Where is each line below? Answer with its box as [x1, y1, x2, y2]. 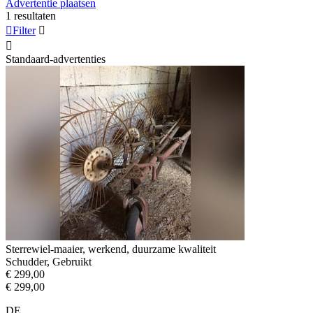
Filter [13, 24, 36, 36]
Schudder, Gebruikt [6, 255, 92, 268]
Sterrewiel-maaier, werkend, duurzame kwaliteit [6, 242, 216, 255]
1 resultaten [6, 9, 56, 22]
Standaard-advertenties [6, 52, 105, 65]
